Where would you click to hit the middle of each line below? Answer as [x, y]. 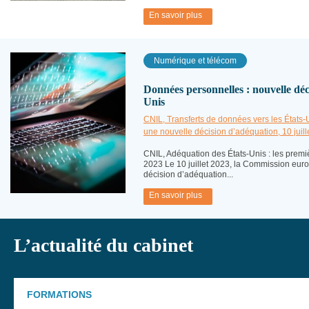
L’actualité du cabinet [103, 245]
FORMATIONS [59, 295]
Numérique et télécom [195, 61]
